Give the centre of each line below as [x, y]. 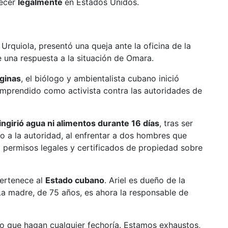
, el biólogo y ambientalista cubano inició [100, 78]
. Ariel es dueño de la [145, 180]
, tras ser [176, 123]
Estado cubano [75, 180]
